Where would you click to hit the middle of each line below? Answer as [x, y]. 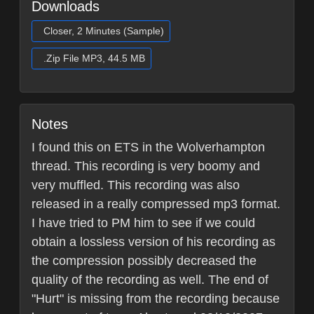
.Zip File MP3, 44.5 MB [94, 59]
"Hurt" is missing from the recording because [156, 299]
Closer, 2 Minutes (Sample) [104, 31]
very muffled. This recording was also [136, 185]
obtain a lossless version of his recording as [153, 242]
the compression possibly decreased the [144, 261]
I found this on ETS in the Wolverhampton [148, 148]
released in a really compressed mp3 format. [156, 204]
